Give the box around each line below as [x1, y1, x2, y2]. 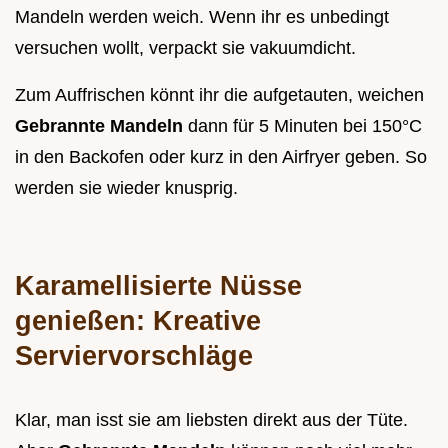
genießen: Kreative [15, 304, 261, 336]
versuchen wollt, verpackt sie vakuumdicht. [15, 37, 356, 58]
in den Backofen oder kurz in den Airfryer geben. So [15, 146, 427, 167]
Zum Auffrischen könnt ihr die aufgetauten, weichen [15, 84, 424, 105]
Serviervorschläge [15, 339, 253, 371]
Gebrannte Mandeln [15, 115, 188, 136]
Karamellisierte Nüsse [15, 269, 302, 301]
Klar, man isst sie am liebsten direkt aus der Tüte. [15, 409, 408, 430]
